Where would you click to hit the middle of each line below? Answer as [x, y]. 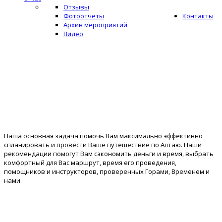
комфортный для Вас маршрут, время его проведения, [90, 163]
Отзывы [76, 7]
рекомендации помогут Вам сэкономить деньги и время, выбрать [109, 154]
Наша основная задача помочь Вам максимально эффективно [103, 136]
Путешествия [36, 117]
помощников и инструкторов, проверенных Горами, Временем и [107, 172]
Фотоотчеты [84, 16]
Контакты [198, 16]
